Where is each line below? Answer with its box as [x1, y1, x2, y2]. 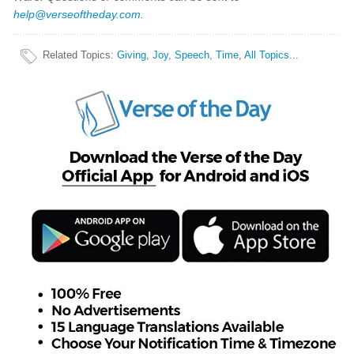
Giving [117, 49, 147, 61]
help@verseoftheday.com [13, 8, 141, 21]
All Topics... [244, 49, 299, 61]
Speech [175, 49, 210, 61]
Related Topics [43, 49, 111, 61]
